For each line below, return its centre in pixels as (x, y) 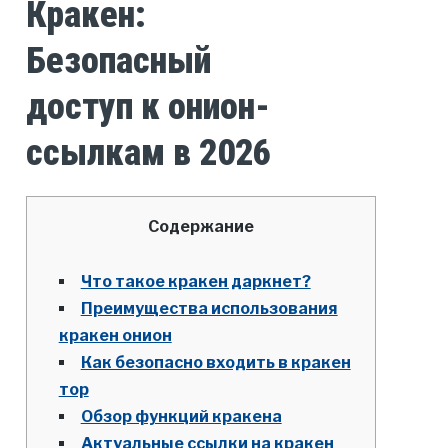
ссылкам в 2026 (148, 153)
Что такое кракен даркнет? (195, 282)
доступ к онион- (147, 107)
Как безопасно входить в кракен (215, 363)
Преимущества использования (209, 309)
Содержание (200, 227)
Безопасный (118, 61)
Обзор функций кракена (181, 417)
